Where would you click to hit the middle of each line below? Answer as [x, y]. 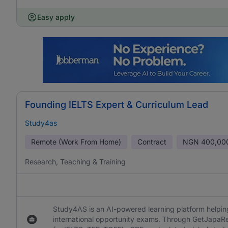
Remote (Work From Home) [76, 142]
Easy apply [56, 17]
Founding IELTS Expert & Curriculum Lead [117, 105]
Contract [152, 142]
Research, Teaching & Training [75, 162]
